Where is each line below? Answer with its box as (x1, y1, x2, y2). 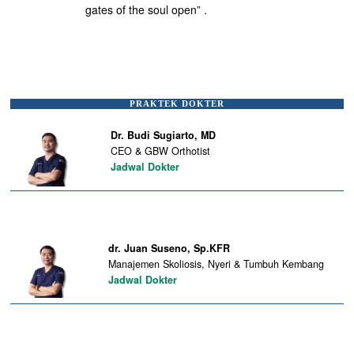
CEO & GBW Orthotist (110, 143, 210, 158)
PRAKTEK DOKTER (129, 98, 224, 108)
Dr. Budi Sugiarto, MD (110, 127, 216, 142)
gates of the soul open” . (85, 2, 208, 18)
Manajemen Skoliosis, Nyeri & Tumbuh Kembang (107, 256, 324, 271)
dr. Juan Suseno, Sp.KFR (107, 240, 230, 255)
